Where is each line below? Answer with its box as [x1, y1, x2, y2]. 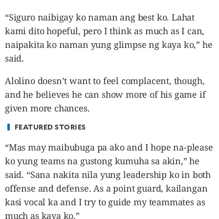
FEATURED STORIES [14, 122, 86, 131]
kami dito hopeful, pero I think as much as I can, [5, 24, 205, 37]
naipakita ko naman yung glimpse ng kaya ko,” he [5, 38, 213, 50]
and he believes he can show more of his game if [5, 88, 206, 100]
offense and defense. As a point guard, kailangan [5, 182, 208, 194]
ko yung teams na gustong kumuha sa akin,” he [5, 154, 200, 167]
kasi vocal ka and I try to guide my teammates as [5, 196, 205, 208]
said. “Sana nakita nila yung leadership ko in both [5, 168, 211, 180]
